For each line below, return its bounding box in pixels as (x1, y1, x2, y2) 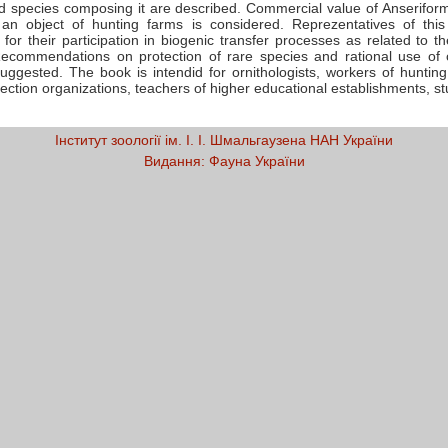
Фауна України (208, 153, 305, 169)
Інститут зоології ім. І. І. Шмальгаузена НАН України (55, 132, 393, 148)
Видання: (143, 153, 205, 169)
